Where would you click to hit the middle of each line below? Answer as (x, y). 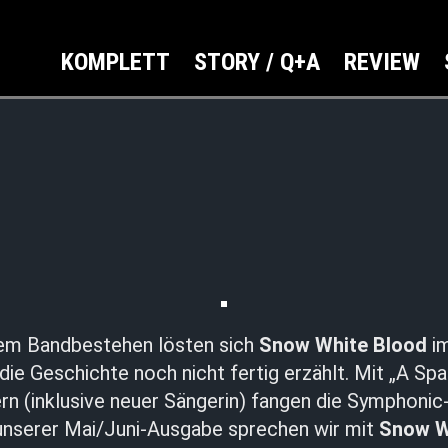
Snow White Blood (343, 345)
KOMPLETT (115, 62)
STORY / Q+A (257, 62)
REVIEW (382, 62)
